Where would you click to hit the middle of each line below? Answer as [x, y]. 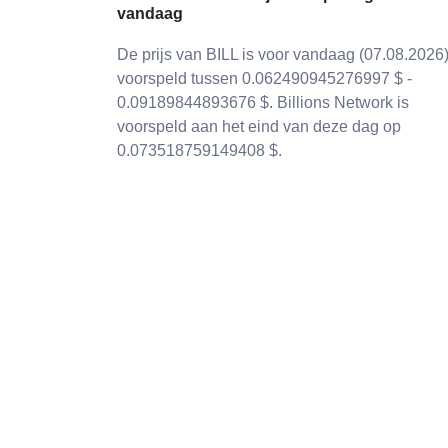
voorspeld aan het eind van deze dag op [259, 126]
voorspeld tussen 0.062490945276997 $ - [264, 78]
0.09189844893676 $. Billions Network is [263, 102]
